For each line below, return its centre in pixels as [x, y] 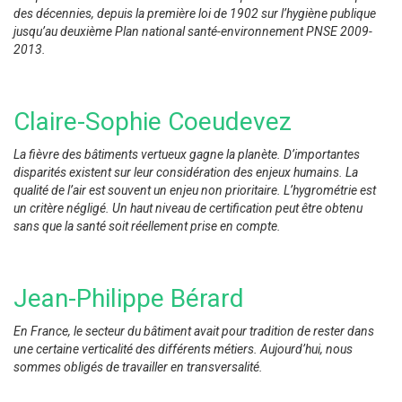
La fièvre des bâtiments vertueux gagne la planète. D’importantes [187, 154]
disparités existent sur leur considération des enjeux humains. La [186, 172]
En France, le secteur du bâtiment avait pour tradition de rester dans [194, 331]
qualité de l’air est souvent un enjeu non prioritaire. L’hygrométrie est [195, 190]
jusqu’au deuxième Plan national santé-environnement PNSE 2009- [193, 31]
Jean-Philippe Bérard [129, 298]
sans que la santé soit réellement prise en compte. [147, 226]
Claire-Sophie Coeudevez [153, 122]
